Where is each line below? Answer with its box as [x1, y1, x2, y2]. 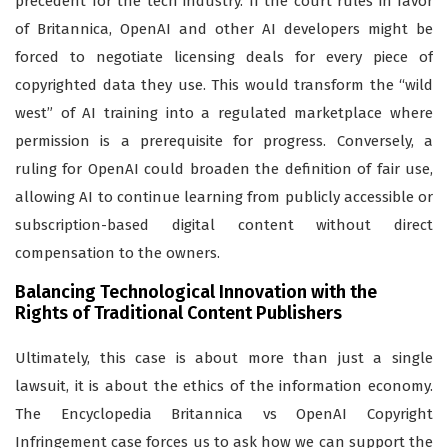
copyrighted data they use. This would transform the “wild [15, 76, 433, 95]
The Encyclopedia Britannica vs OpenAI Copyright [15, 405, 433, 424]
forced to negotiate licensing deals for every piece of [15, 48, 433, 67]
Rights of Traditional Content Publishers [15, 302, 342, 325]
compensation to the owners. [15, 244, 220, 263]
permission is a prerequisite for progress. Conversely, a [15, 132, 433, 151]
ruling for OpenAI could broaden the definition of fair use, [15, 160, 433, 179]
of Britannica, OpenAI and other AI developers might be [15, 20, 433, 39]
